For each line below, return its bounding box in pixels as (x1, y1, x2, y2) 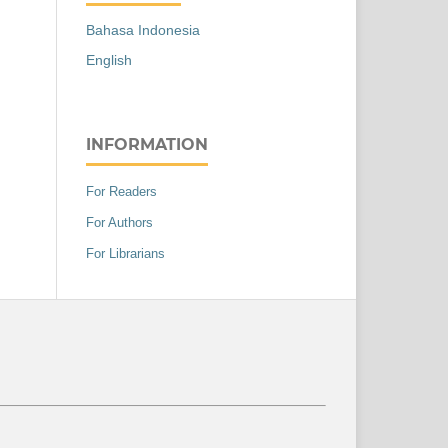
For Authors (86, 215, 153, 231)
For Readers (86, 184, 157, 200)
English (86, 52, 132, 69)
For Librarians (86, 246, 165, 262)
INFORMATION (86, 135, 208, 155)
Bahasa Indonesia (86, 22, 200, 39)
